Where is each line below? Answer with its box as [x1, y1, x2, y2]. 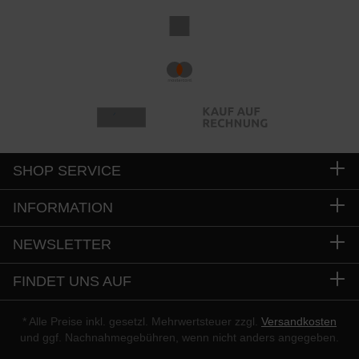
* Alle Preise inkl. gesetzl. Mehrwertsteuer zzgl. [22, 315, 261, 328]
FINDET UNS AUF [13, 273, 131, 289]
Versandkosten [261, 315, 337, 328]
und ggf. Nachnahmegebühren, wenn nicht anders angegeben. [20, 331, 339, 344]
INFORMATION [13, 200, 113, 216]
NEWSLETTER [13, 236, 111, 252]
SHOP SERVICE [13, 163, 121, 179]
